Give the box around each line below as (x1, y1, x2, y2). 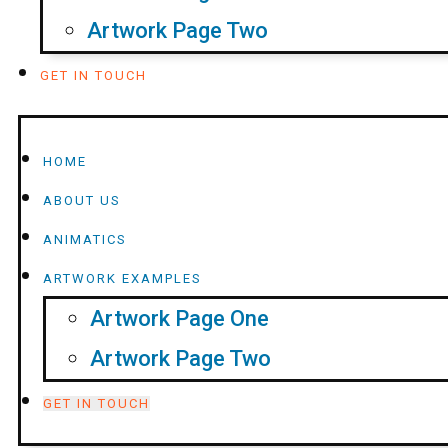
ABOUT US (43, 193, 121, 208)
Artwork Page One (90, 306, 269, 331)
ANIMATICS (43, 232, 127, 247)
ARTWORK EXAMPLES (43, 271, 202, 286)
